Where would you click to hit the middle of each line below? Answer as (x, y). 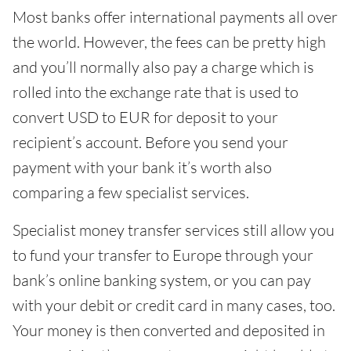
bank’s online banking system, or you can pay (162, 280)
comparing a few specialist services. (131, 193)
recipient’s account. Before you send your (150, 143)
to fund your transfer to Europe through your (163, 255)
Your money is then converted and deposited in (169, 331)
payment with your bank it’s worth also (142, 168)
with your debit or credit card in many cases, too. (174, 306)
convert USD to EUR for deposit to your (145, 118)
